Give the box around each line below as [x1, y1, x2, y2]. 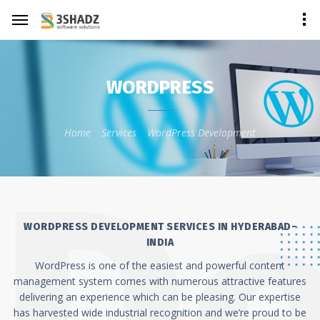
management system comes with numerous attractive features [14, 274, 306, 288]
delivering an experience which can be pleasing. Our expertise [19, 290, 301, 304]
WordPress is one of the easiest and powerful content [35, 259, 285, 272]
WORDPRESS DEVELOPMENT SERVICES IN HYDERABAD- [24, 221, 296, 233]
